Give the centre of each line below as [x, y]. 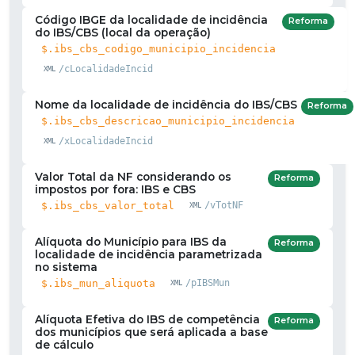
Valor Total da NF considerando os [133, 176]
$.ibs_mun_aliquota [98, 283]
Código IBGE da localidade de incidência [151, 19]
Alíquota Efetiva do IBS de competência [147, 319]
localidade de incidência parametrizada [149, 254]
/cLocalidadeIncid [105, 69]
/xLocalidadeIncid [105, 141]
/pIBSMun [207, 283]
